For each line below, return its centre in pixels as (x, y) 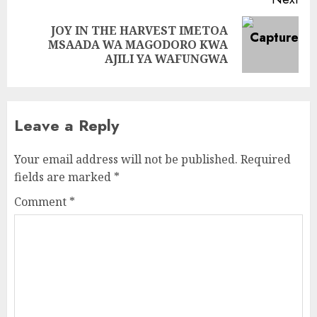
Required (266, 159)
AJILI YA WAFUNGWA (166, 59)
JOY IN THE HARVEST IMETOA (139, 30)
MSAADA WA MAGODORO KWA (138, 45)
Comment (42, 202)
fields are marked (64, 177)
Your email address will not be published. (126, 159)
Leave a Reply (67, 125)
